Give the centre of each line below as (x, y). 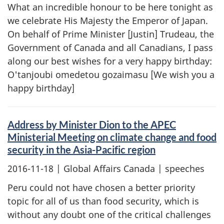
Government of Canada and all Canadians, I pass (110, 47)
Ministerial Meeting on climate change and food (112, 137)
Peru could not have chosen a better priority (101, 187)
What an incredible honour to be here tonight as (110, 7)
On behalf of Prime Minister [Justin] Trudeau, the (111, 34)
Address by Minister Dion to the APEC (92, 124)
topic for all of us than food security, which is (103, 201)
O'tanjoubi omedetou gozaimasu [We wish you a (111, 74)
